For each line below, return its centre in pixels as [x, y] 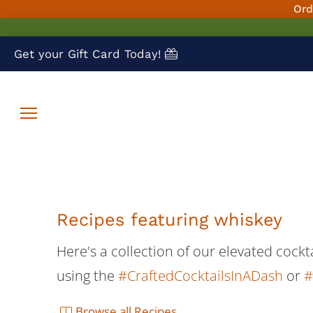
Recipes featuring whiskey [169, 220]
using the [87, 276]
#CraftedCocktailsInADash [200, 276]
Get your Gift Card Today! [88, 54]
